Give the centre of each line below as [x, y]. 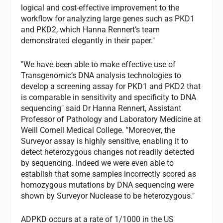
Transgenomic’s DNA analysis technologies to [101, 75]
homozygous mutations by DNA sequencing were [108, 185]
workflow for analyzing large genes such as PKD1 [108, 19]
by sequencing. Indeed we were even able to [98, 163]
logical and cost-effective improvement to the [100, 8]
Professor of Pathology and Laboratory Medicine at [111, 119]
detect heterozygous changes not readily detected [108, 152]
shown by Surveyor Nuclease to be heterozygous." [108, 196]
